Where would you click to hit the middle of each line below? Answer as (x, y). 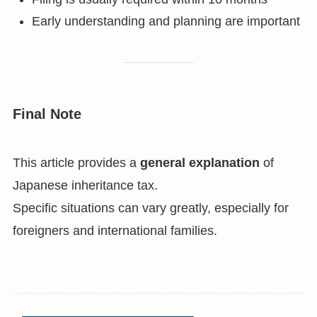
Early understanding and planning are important (166, 21)
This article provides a (76, 163)
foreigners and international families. (115, 231)
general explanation (200, 163)
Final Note (47, 114)
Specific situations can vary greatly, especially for (150, 208)
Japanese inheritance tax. (85, 186)
